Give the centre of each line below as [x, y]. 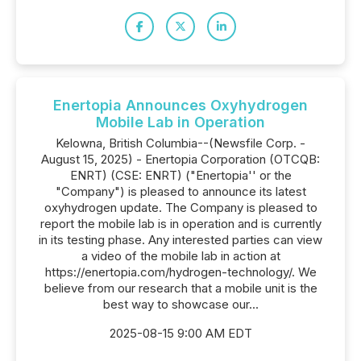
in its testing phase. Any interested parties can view [180, 240]
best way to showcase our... [180, 304]
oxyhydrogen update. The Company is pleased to [180, 207]
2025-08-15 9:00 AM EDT [180, 333]
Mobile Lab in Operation [180, 122]
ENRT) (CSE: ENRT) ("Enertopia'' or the [180, 175]
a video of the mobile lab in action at [180, 256]
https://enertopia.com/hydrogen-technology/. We [180, 272]
